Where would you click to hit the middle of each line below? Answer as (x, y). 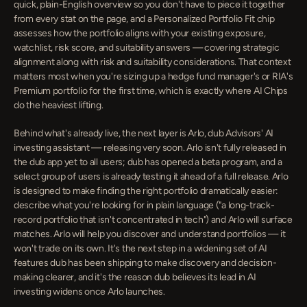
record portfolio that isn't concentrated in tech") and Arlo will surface (153, 220)
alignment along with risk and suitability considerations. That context (152, 62)
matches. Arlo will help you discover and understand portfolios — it (150, 234)
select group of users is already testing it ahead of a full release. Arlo (151, 176)
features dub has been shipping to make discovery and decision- (145, 263)
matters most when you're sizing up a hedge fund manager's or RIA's (153, 76)
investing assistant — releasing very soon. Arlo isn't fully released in (150, 148)
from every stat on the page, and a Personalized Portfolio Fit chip (144, 19)
